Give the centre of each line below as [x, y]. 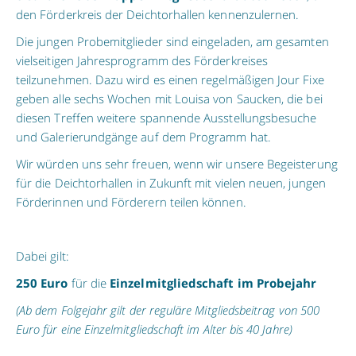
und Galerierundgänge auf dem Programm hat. [143, 137]
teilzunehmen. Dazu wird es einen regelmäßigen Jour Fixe [170, 80]
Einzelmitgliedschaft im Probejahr [213, 283]
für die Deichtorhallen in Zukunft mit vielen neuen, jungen [171, 183]
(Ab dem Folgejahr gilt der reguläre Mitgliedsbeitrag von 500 [168, 310]
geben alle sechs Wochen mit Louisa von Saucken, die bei [169, 99]
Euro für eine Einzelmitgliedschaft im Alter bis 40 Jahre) [154, 329]
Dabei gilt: [43, 256]
